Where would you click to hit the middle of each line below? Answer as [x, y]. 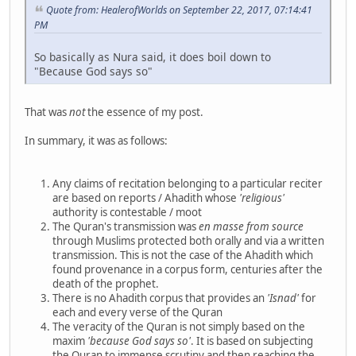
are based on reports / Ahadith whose [146, 197]
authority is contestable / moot [127, 212]
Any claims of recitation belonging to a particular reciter [188, 183]
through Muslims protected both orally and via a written [188, 240]
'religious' [262, 197]
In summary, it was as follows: [96, 140]
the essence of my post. [144, 112]
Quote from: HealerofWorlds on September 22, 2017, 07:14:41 [179, 10]
